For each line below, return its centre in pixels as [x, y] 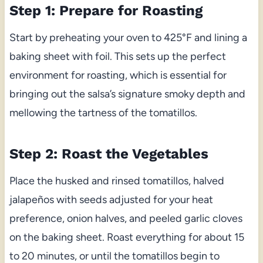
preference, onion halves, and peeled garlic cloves [126, 219]
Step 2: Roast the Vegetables [109, 154]
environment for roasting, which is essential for [118, 75]
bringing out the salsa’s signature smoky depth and [127, 94]
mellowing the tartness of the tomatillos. [103, 113]
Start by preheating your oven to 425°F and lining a [128, 38]
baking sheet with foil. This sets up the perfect [117, 57]
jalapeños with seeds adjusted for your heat [111, 200]
